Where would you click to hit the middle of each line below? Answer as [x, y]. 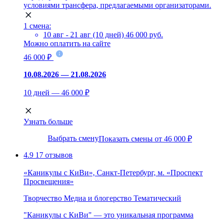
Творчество [43, 198]
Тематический [157, 198]
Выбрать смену [73, 138]
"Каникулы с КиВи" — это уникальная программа [109, 215]
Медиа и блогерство [98, 198]
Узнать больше [48, 121]
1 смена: [37, 26]
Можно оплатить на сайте [67, 43]
